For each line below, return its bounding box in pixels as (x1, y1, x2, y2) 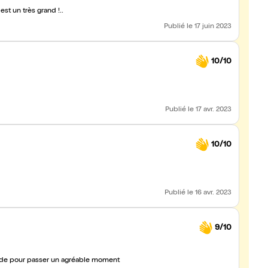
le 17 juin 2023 (187, 23, 232, 31)
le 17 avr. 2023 (188, 106, 232, 114)
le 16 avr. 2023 (187, 190, 232, 197)
